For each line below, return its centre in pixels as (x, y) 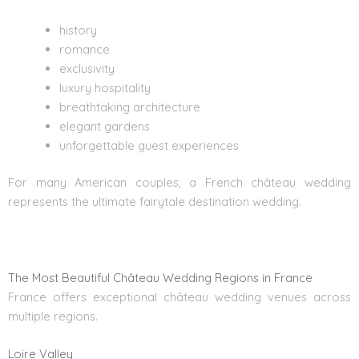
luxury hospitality (105, 88)
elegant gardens (104, 127)
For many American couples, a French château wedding (179, 183)
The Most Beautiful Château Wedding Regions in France (160, 277)
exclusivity (87, 69)
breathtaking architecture (129, 107)
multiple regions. (53, 316)
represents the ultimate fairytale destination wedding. (155, 202)
